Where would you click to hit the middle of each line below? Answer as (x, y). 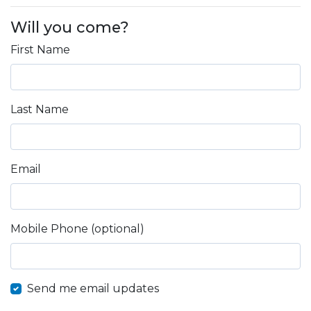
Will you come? (70, 27)
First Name (40, 49)
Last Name (40, 109)
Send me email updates (93, 288)
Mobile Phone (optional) (77, 228)
